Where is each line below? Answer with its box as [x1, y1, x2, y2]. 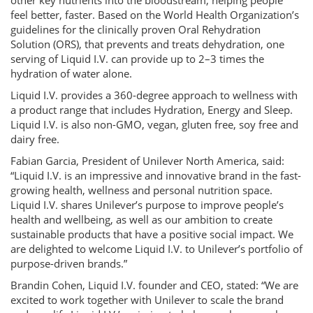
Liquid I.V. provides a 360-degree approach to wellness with [10, 88, 298, 102]
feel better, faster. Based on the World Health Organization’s [10, 8, 299, 22]
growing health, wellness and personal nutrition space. [10, 183, 272, 197]
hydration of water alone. [10, 66, 132, 80]
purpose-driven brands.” [10, 256, 127, 270]
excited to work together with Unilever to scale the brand [10, 293, 284, 307]
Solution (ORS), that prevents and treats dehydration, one [10, 37, 284, 51]
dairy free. [10, 132, 59, 146]
